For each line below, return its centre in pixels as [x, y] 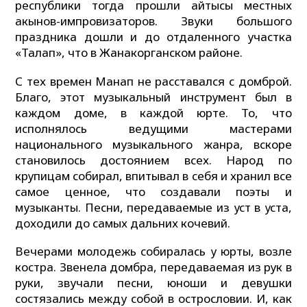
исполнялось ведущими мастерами [153, 128]
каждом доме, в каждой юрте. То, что [153, 112]
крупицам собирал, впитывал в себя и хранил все [153, 175]
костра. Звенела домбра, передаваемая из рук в [153, 267]
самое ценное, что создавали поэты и [153, 191]
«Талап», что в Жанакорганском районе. [129, 52]
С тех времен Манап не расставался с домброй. [153, 81]
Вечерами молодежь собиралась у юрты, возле [153, 251]
